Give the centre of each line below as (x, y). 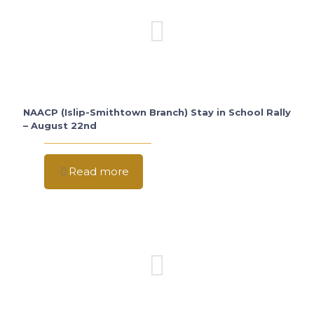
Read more (99, 171)
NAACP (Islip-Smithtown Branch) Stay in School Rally (157, 112)
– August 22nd (60, 125)
